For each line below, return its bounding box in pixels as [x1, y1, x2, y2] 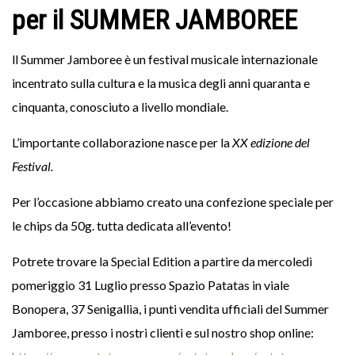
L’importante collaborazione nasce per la [12, 135, 232, 150]
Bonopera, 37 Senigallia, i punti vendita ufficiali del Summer [12, 301, 329, 316]
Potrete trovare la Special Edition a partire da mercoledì [12, 254, 312, 269]
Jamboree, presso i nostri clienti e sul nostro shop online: [12, 325, 314, 340]
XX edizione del [232, 135, 310, 150]
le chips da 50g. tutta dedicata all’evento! [12, 218, 231, 233]
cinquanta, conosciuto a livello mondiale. [12, 99, 228, 114]
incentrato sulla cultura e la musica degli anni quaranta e [12, 75, 310, 90]
